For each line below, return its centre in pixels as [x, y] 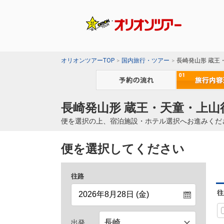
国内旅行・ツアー [145, 61]
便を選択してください [123, 149]
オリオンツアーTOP [88, 61]
